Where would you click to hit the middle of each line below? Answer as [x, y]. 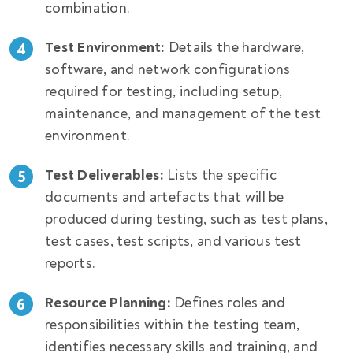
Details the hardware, [235, 47]
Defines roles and [228, 303]
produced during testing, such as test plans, [186, 219]
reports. [71, 263]
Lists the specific [220, 175]
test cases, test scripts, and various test [173, 241]
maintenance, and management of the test [183, 113]
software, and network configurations [168, 69]
